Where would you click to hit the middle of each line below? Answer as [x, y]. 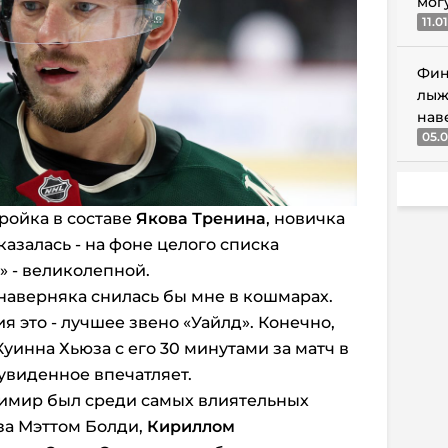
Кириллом [191, 426]
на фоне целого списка [182, 244]
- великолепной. [79, 270]
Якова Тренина [201, 218]
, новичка [305, 218]
